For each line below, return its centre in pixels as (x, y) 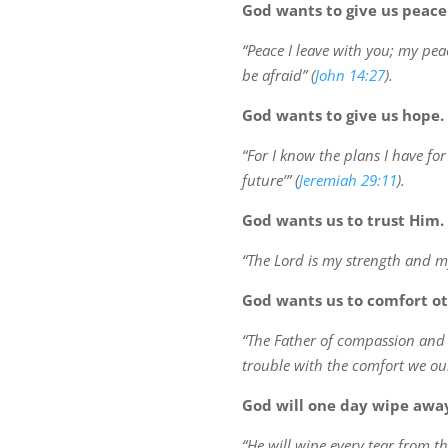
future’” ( (270, 180)
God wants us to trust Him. (342, 220)
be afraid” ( (278, 75)
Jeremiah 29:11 (347, 180)
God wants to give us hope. (342, 115)
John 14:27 (349, 75)
